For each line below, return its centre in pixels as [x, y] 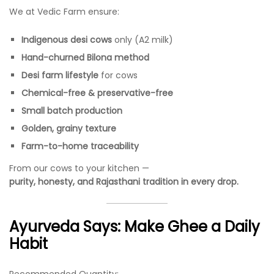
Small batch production [72, 110]
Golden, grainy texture [69, 128]
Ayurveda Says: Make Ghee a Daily [135, 226]
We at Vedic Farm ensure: [64, 11]
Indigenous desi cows [67, 39]
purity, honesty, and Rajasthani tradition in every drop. [124, 181]
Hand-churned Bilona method [85, 57]
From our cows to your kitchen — [79, 168]
